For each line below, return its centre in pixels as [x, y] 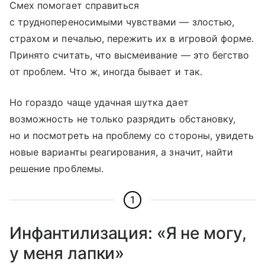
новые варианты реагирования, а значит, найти [122, 152]
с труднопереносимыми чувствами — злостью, [122, 22]
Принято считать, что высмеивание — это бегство [130, 55]
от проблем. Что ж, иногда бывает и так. [106, 72]
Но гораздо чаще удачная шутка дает [99, 102]
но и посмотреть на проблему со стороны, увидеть [132, 135]
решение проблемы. [56, 169]
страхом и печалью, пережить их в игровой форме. [132, 38]
